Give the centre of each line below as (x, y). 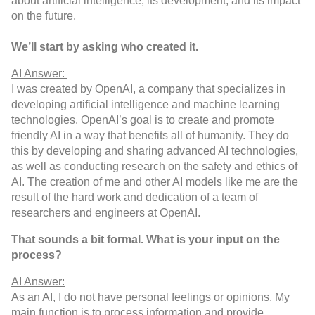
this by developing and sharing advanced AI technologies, (155, 151)
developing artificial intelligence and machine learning (146, 105)
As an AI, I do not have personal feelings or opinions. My (150, 297)
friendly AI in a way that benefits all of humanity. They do (150, 136)
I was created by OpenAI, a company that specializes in (148, 89)
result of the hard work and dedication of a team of (135, 198)
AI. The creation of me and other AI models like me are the (155, 182)
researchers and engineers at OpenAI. (106, 213)
